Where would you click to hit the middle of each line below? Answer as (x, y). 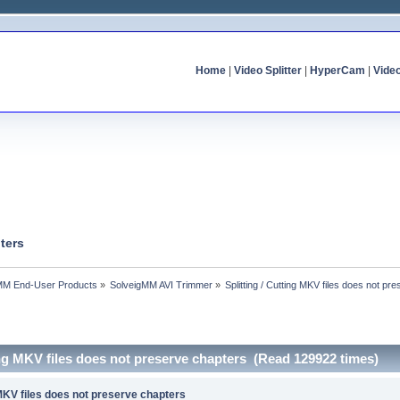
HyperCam (337, 71)
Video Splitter (267, 71)
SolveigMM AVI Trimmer (162, 284)
